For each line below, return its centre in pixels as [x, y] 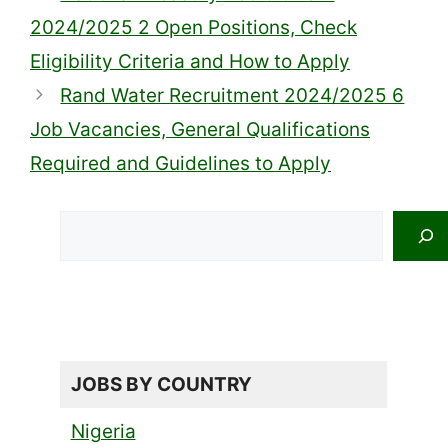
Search [90, 223]
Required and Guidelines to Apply [180, 163]
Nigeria [103, 431]
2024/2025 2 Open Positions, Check [193, 27]
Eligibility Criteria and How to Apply [190, 61]
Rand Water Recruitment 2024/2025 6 [232, 95]
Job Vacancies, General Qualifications [200, 129]
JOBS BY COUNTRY [161, 384]
